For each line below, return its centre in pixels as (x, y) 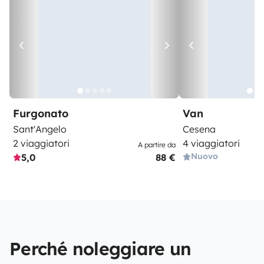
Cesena (199, 129)
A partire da (157, 145)
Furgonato (41, 113)
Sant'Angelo (40, 129)
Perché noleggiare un (100, 249)
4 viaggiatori (211, 143)
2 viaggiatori (41, 143)
